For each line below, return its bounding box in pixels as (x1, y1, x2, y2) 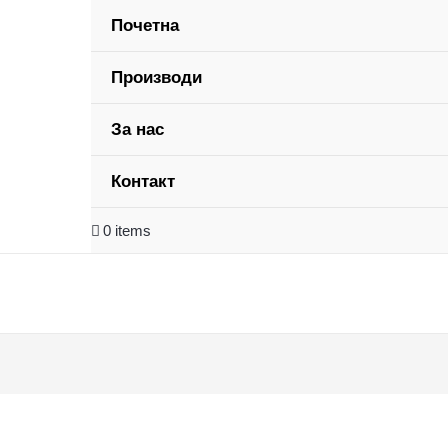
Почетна (110, 16, 179, 35)
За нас (110, 120, 164, 139)
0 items (103, 222, 152, 239)
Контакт (110, 172, 175, 191)
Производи (110, 68, 202, 87)
